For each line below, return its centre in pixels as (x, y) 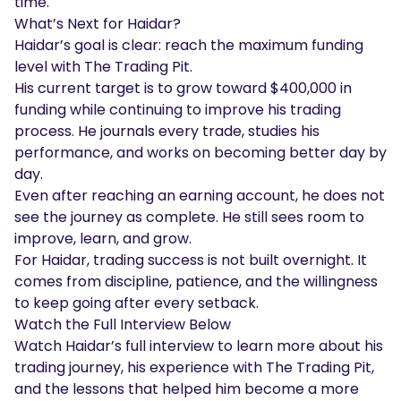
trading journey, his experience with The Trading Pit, (194, 367)
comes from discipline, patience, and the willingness (196, 281)
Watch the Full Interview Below (123, 324)
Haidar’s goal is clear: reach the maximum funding (189, 45)
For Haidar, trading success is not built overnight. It (191, 260)
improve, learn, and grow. (103, 238)
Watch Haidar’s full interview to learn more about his (199, 346)
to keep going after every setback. (137, 303)
